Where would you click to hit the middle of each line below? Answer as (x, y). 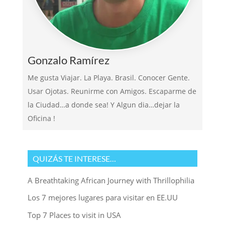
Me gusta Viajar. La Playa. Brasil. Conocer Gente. (108, 77)
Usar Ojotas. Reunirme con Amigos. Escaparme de (112, 91)
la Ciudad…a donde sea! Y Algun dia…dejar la (103, 104)
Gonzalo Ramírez (68, 60)
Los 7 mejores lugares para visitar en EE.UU (102, 198)
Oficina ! (41, 118)
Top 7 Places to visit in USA (74, 215)
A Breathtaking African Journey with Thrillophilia (111, 180)
